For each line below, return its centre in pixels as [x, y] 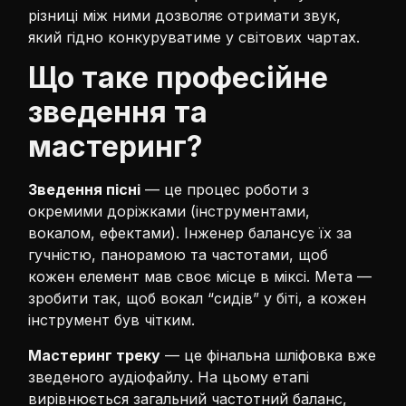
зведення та [118, 112]
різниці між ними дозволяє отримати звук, [185, 15]
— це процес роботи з [225, 190]
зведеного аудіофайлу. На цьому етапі [169, 377]
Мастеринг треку [95, 355]
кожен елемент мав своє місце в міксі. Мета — [200, 277]
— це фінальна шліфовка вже [269, 355]
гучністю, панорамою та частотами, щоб [179, 255]
